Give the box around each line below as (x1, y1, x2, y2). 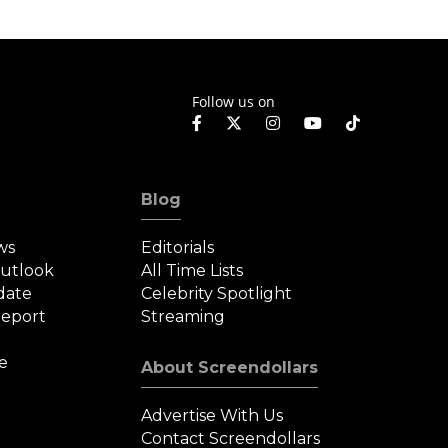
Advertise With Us (140, 405, 283, 425)
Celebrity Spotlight (140, 283, 292, 303)
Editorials (140, 237, 214, 257)
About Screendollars (140, 357, 318, 377)
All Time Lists (140, 260, 243, 280)
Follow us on (192, 92, 275, 112)
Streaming (140, 306, 225, 326)
